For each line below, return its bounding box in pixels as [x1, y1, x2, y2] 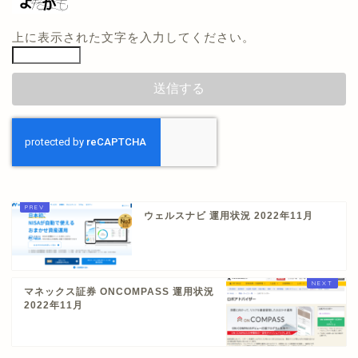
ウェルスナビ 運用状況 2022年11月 [144, 210, 313, 222]
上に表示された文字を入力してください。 [12, 30, 255, 45]
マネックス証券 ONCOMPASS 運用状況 [24, 286, 214, 298]
